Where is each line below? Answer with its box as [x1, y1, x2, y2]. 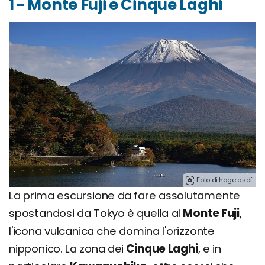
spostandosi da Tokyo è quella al [9, 205, 183, 221]
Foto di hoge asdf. [196, 174, 254, 185]
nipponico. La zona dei [9, 241, 127, 256]
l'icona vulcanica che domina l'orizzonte [9, 223, 215, 238]
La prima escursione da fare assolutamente [9, 188, 241, 203]
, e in [198, 241, 221, 256]
